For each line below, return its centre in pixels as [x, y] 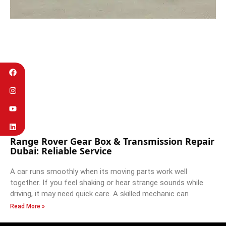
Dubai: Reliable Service [61, 151]
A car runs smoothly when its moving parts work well [99, 172]
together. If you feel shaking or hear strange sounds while [107, 183]
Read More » [27, 207]
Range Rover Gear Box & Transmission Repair [112, 142]
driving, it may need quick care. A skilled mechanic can [99, 194]
